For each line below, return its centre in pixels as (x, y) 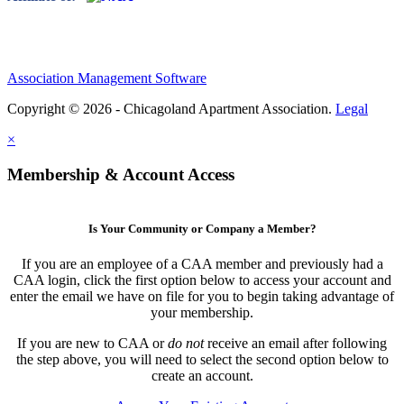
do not (186, 343)
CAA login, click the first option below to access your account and (202, 280)
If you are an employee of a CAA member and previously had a (202, 263)
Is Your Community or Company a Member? (202, 228)
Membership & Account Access (121, 174)
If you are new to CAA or (92, 343)
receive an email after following (295, 343)
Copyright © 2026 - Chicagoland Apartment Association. (171, 109)
